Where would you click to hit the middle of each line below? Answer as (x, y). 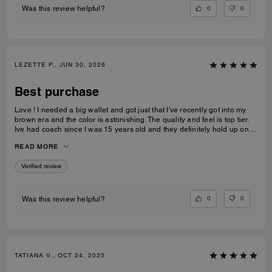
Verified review (41, 166)
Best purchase (57, 92)
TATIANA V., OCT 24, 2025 (60, 255)
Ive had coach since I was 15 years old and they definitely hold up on (132, 130)
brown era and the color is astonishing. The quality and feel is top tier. (132, 120)
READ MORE (37, 146)
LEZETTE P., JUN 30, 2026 (60, 65)
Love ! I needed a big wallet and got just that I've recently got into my (91, 110)
